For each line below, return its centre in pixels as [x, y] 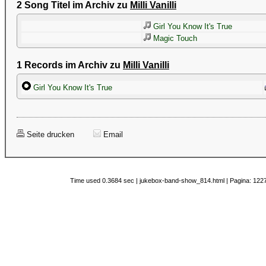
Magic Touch [174, 38]
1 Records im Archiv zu [70, 65]
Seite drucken [49, 134]
